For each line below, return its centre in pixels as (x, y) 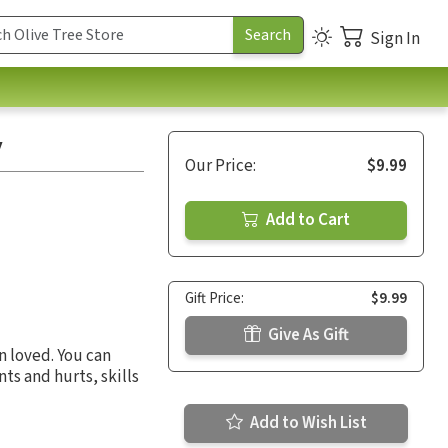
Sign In (395, 38)
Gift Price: (214, 298)
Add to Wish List (306, 422)
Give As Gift (306, 334)
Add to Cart (306, 219)
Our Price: (220, 165)
